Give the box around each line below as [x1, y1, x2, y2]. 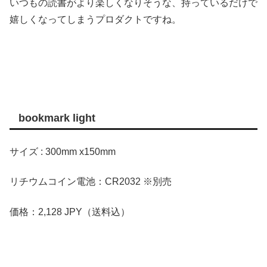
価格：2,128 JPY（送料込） [10, 206, 130, 217]
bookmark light [18, 112, 95, 125]
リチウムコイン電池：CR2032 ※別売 [10, 176, 172, 187]
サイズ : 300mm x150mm [10, 146, 116, 157]
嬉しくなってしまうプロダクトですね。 [10, 14, 181, 24]
